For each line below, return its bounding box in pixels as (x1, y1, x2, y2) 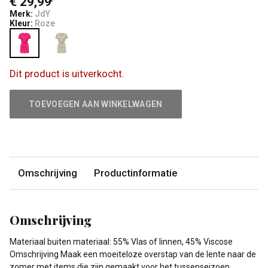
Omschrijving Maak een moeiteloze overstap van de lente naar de (10, 249, 256, 259)
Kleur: (10, 19, 33, 29)
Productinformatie (94, 167, 177, 179)
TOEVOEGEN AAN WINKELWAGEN (29, 99, 163, 109)
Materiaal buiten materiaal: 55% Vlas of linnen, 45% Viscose (10, 236, 233, 246)
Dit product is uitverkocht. (10, 68, 124, 80)
